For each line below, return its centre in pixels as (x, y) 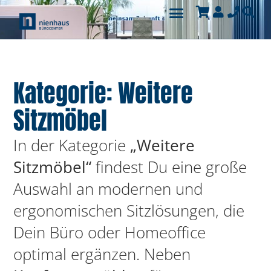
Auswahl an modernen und (108, 189)
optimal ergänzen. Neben (102, 254)
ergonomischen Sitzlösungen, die (129, 211)
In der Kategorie (72, 145)
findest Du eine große (169, 167)
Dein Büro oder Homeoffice (110, 233)
